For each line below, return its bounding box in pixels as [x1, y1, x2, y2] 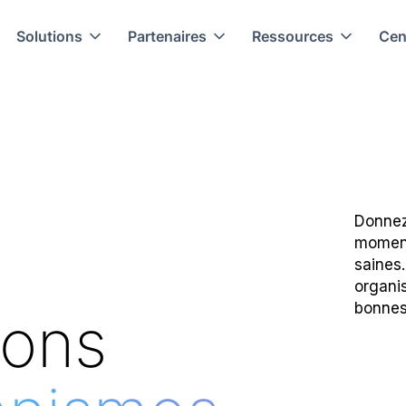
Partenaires [127, 27, 207, 45]
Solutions [15, 27, 82, 45]
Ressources [251, 27, 333, 45]
